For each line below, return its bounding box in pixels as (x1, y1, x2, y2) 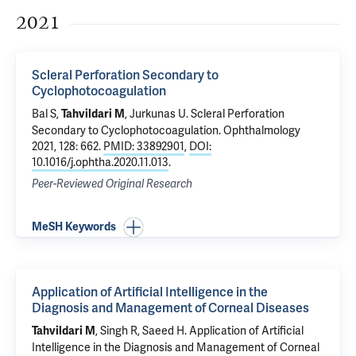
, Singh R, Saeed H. (95, 323, 189, 338)
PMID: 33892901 (103, 139, 184, 153)
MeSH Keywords (32, 220, 116, 234)
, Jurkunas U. (125, 106, 191, 121)
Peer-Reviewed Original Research (32, 177, 192, 191)
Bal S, (32, 106, 61, 121)
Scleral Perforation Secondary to (32, 67, 219, 83)
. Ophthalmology (219, 123, 300, 137)
